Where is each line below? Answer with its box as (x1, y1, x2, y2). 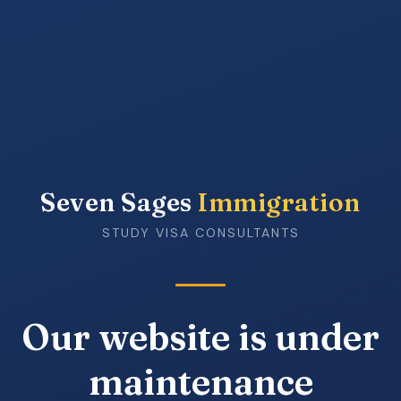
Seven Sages (40, 187, 199, 218)
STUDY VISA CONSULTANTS (101, 225, 300, 241)
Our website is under (21, 315, 380, 359)
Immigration (198, 187, 361, 218)
